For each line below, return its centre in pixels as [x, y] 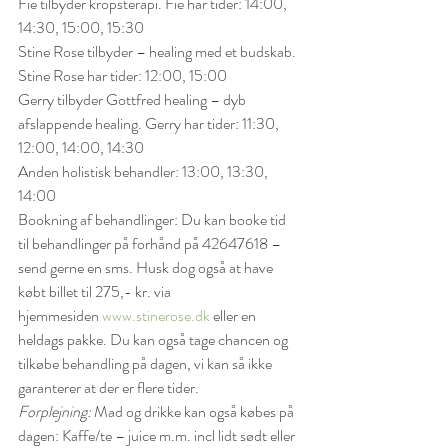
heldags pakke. [62, 340]
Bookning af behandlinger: [98, 220]
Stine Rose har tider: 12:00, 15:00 [122, 76]
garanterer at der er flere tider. [108, 388]
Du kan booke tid [235, 220]
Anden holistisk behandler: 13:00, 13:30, [144, 172]
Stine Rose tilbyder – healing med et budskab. [158, 52]
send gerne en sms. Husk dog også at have [147, 268]
